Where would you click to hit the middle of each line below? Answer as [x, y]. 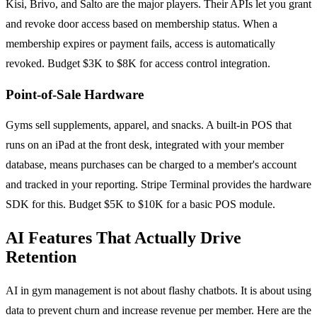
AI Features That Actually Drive [123, 238]
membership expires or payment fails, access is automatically [140, 44]
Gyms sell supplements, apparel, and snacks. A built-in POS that [149, 125]
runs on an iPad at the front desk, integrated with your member [145, 145]
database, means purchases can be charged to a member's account [151, 165]
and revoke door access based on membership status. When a [142, 24]
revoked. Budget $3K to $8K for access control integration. [138, 64]
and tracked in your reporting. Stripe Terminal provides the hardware [158, 185]
